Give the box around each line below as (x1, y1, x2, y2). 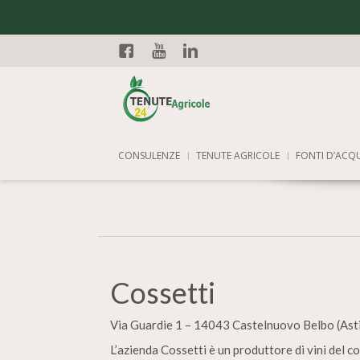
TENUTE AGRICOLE (196, 149, 280, 162)
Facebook (114, 65, 186, 84)
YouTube (146, 65, 209, 84)
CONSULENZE (118, 149, 180, 162)
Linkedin (178, 65, 241, 84)
